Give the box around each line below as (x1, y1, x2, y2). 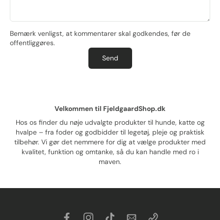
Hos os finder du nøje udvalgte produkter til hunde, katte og (15, 117, 205, 127)
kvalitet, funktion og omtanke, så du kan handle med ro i (21, 147, 199, 156)
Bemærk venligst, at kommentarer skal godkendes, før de (10, 28, 191, 38)
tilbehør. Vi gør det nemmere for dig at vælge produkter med (14, 137, 206, 146)
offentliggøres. (10, 38, 55, 47)
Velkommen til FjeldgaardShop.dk (55, 104, 165, 113)
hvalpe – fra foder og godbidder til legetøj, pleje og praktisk (16, 127, 204, 137)
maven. (99, 157, 121, 166)
